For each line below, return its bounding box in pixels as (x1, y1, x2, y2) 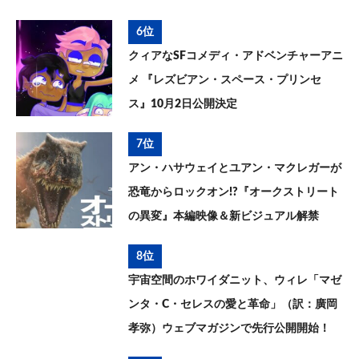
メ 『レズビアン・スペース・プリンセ (128, 75, 321, 87)
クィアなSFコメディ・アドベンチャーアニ (128, 50, 343, 63)
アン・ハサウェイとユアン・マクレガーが (128, 163, 341, 175)
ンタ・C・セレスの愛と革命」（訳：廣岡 (128, 299, 337, 311)
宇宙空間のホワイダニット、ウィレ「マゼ (128, 275, 341, 287)
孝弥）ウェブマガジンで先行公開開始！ (128, 323, 330, 335)
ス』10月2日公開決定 (128, 99, 237, 111)
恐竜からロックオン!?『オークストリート (128, 187, 339, 199)
